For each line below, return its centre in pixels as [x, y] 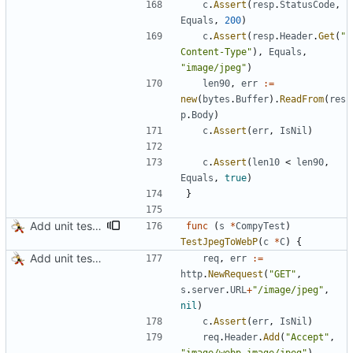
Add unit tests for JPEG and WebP [97, 258]
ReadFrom [302, 100]
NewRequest [236, 275]
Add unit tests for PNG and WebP [97, 226]
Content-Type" [216, 52]
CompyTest [260, 227]
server [208, 290]
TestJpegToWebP [219, 242]
